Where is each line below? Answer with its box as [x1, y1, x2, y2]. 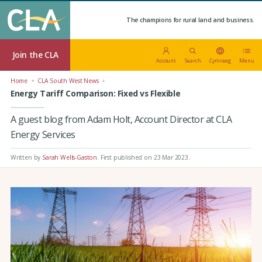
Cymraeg [209, 56, 231, 64]
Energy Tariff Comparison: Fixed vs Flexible [10, 88, 181, 99]
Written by [10, 153, 43, 161]
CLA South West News [37, 77, 99, 85]
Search [184, 56, 201, 64]
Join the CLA [12, 49, 58, 60]
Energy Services [10, 128, 75, 142]
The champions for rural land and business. [126, 15, 255, 24]
